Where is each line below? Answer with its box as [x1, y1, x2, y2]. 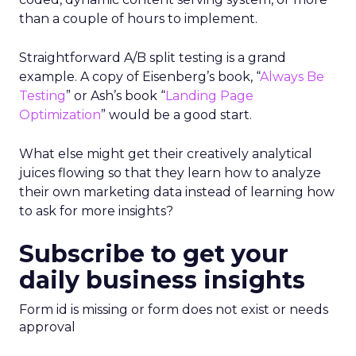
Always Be [260, 69, 324, 84]
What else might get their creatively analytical [19, 146, 312, 161]
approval [19, 319, 75, 335]
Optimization [19, 107, 101, 122]
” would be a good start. [101, 107, 252, 122]
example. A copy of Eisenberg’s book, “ [19, 69, 260, 84]
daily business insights [19, 265, 305, 295]
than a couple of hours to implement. [19, 11, 257, 26]
